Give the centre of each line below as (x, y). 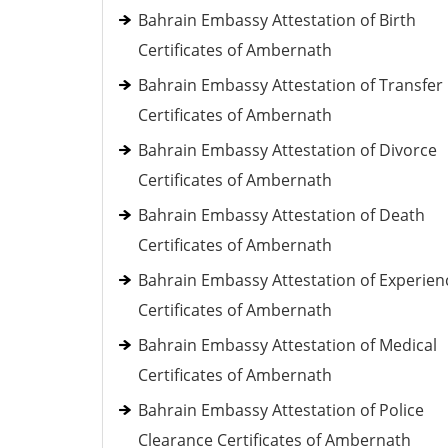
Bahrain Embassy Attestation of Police (281, 410)
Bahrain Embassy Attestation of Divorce (287, 150)
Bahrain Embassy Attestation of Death (281, 215)
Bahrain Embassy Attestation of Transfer (290, 85)
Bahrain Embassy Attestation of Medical (287, 345)
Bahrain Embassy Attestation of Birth (277, 20)
